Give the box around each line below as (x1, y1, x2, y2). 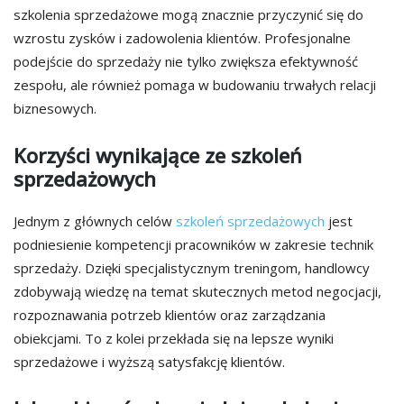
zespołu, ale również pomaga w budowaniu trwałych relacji (14, 75, 376, 94)
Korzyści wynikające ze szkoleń (14, 141, 302, 169)
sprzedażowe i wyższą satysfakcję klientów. (14, 353, 285, 372)
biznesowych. (14, 98, 96, 117)
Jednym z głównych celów (14, 212, 176, 231)
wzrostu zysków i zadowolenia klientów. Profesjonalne (14, 28, 351, 47)
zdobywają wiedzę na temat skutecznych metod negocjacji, (14, 282, 381, 301)
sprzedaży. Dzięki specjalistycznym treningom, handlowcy (14, 259, 370, 278)
